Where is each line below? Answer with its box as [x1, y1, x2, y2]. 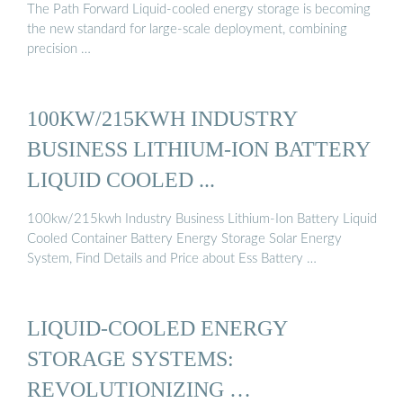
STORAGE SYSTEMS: [27, 346, 234, 372]
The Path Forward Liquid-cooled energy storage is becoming [27, 3, 371, 17]
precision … [27, 42, 91, 57]
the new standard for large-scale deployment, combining [27, 22, 347, 37]
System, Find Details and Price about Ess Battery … [27, 251, 317, 265]
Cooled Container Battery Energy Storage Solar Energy [27, 231, 342, 246]
